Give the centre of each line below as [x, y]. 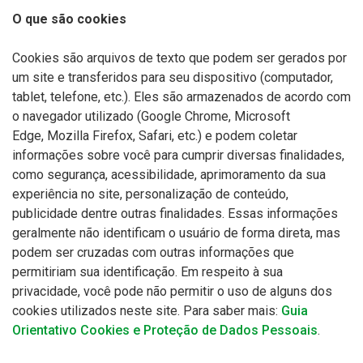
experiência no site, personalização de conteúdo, [150, 194]
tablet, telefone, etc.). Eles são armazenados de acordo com [181, 97]
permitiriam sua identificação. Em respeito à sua [147, 272]
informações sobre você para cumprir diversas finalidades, [178, 155]
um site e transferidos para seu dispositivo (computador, [173, 77]
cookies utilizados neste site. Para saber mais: [147, 311]
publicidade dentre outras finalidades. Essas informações [175, 214]
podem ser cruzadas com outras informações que [153, 252]
